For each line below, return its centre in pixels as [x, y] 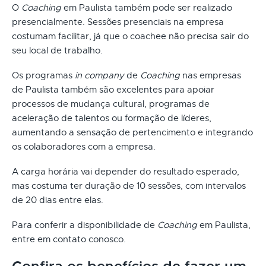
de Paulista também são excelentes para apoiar [113, 89]
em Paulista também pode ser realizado [147, 7]
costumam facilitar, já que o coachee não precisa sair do [130, 36]
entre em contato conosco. [69, 239]
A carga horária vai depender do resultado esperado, [126, 171]
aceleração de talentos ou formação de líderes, [112, 118]
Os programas [43, 75]
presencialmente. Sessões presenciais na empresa [118, 22]
